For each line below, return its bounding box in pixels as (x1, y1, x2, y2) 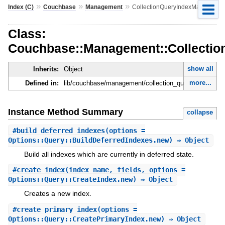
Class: (8, 26, 46, 41)
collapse (187, 108, 213, 116)
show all (187, 65, 213, 73)
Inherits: (33, 65, 59, 73)
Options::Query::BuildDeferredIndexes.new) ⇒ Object (8, 136, 209, 144)
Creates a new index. (24, 189, 91, 198)
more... (189, 79, 211, 87)
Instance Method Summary (8, 106, 123, 117)
